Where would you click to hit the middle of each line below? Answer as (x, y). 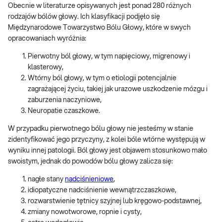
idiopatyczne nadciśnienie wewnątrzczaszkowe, (102, 191)
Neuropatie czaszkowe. (64, 111)
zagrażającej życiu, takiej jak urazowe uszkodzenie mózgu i (118, 89)
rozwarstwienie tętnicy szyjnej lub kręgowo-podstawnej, (115, 201)
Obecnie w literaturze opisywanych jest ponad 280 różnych (100, 6)
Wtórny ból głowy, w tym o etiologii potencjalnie (102, 79)
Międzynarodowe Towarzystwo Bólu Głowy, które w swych (99, 28)
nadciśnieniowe (89, 180)
